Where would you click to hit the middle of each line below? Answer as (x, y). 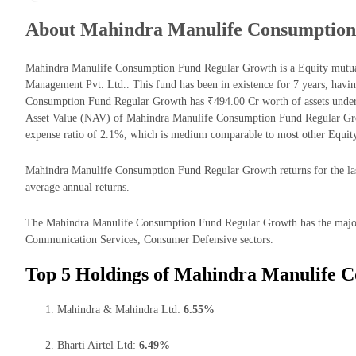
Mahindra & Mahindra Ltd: (120, 309)
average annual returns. (77, 188)
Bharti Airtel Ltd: (98, 345)
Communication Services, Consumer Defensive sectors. (149, 240)
